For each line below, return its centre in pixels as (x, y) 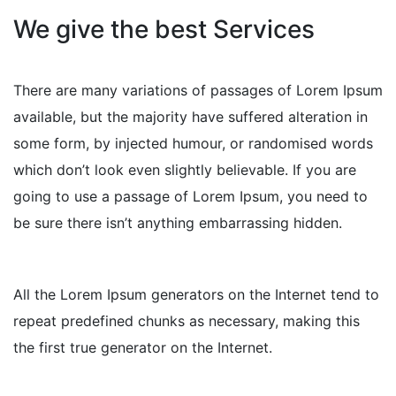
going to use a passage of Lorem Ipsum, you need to (190, 197)
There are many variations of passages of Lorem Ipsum (198, 91)
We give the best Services (164, 30)
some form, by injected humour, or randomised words (193, 144)
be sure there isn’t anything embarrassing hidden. (178, 223)
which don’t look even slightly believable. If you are (185, 170)
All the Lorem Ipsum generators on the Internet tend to (196, 295)
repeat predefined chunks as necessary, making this (187, 321)
